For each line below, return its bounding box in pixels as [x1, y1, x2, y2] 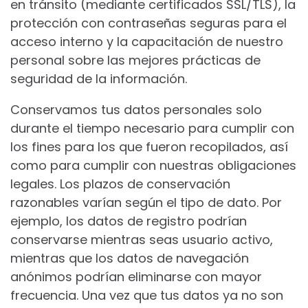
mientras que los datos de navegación [10, 250, 249, 267]
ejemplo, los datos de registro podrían [10, 212, 247, 230]
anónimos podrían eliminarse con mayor [10, 268, 262, 285]
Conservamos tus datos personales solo [10, 101, 262, 118]
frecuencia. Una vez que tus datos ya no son [10, 287, 283, 304]
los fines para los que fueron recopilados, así [10, 138, 288, 155]
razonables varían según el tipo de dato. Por [10, 194, 282, 211]
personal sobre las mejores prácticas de [10, 52, 261, 69]
